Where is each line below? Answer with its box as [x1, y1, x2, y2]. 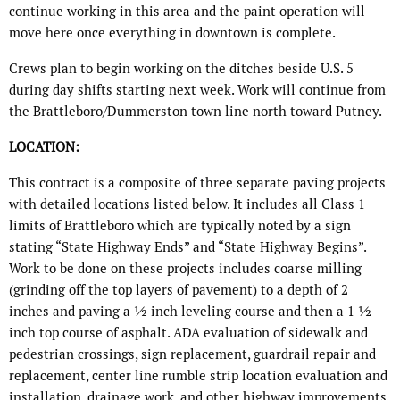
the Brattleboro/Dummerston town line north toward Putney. [9, 103, 382, 121]
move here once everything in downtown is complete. [9, 24, 336, 42]
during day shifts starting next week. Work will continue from [9, 81, 386, 99]
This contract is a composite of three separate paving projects [9, 174, 386, 192]
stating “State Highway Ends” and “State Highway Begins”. [9, 238, 366, 256]
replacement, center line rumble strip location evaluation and [9, 367, 387, 385]
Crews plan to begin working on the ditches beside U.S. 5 [9, 60, 354, 78]
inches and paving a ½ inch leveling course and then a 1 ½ [9, 303, 371, 321]
